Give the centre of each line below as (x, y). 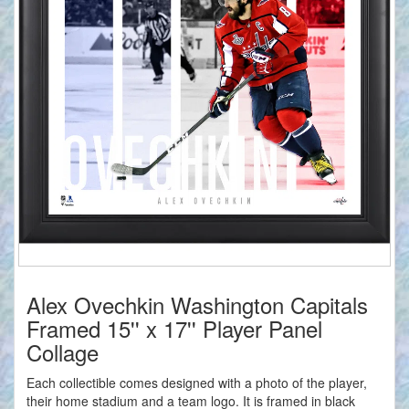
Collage (63, 352)
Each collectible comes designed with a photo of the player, (197, 383)
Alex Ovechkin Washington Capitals (197, 305)
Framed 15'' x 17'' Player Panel (174, 329)
